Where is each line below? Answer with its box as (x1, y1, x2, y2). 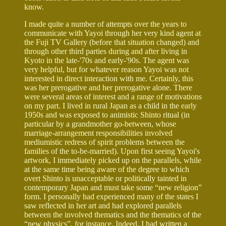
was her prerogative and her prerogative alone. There (24, 83, 192, 92)
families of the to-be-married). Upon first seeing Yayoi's (24, 146, 200, 155)
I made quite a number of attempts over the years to (24, 19, 187, 28)
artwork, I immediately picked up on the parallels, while (24, 155, 201, 164)
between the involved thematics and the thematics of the (24, 210, 201, 219)
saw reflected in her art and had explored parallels (24, 201, 182, 210)
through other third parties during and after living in (24, 46, 187, 55)
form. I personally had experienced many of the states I (24, 192, 198, 201)
